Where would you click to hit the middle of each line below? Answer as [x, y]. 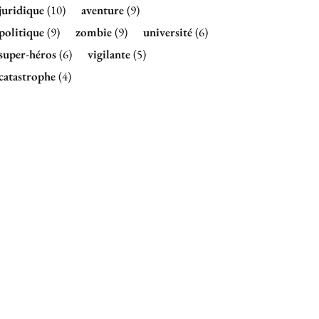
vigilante [109, 54]
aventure [103, 10]
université [168, 32]
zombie [94, 32]
